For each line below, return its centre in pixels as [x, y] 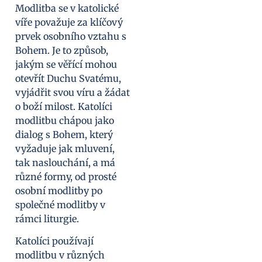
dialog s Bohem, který [64, 134]
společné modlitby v [60, 204]
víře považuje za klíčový [69, 22]
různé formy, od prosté [66, 176]
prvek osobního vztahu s [71, 36]
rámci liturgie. [47, 218]
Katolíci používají [54, 241]
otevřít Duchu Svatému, [68, 78]
